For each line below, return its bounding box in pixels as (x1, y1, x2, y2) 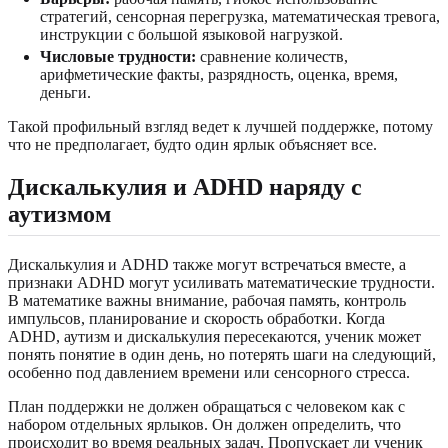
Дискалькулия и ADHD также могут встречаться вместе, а (8, 255, 406, 273)
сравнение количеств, (196, 47, 348, 65)
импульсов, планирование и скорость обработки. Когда (8, 309, 385, 327)
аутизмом (8, 200, 111, 227)
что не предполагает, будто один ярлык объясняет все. (8, 135, 377, 153)
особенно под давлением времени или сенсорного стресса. (8, 363, 410, 381)
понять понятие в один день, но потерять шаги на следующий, (8, 345, 436, 363)
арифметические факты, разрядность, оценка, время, (40, 65, 398, 83)
